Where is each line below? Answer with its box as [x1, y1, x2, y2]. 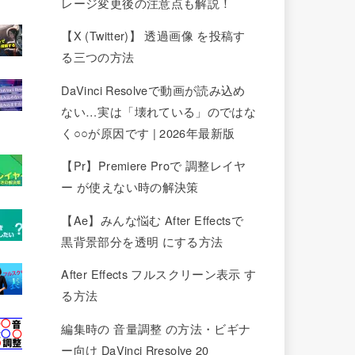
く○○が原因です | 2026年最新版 [61, 124, 235, 141]
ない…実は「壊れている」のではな [61, 102, 257, 120]
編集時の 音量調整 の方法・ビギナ [61, 319, 251, 337]
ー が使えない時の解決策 [61, 178, 199, 196]
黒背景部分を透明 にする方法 [61, 232, 223, 250]
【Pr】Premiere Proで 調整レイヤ [61, 157, 246, 174]
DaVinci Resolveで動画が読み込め [61, 81, 246, 98]
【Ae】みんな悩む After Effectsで [61, 211, 244, 228]
